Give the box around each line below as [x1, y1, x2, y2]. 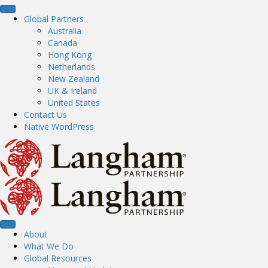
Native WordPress [24, 121, 94, 132]
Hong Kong [48, 49, 92, 60]
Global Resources [24, 252, 92, 264]
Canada [48, 37, 77, 48]
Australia [48, 25, 81, 36]
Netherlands [48, 61, 95, 72]
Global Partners [24, 13, 84, 25]
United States [48, 97, 100, 108]
